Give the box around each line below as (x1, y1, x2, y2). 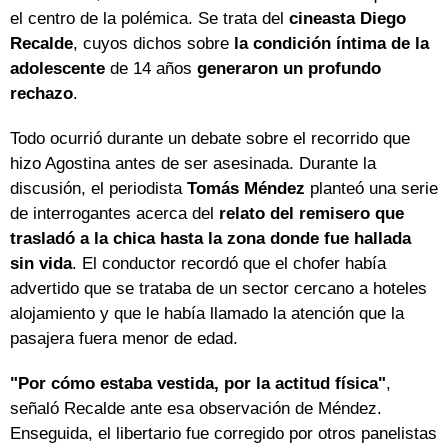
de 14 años (105, 59, 197, 79)
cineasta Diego (289, 9, 406, 29)
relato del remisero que (219, 204, 404, 224)
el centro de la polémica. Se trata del (10, 9, 289, 29)
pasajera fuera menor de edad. (10, 329, 238, 349)
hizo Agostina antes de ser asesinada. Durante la (10, 154, 376, 174)
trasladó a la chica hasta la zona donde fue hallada (10, 229, 411, 249)
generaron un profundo (197, 59, 381, 79)
